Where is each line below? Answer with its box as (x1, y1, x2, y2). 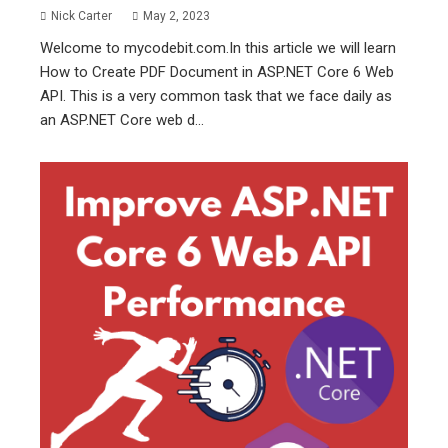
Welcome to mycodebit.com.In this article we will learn (40, 38, 396, 57)
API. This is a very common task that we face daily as (40, 86, 392, 105)
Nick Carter (51, 8, 112, 23)
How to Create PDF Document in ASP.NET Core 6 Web (40, 62, 394, 81)
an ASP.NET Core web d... (40, 110, 204, 129)
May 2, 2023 (143, 8, 210, 23)
